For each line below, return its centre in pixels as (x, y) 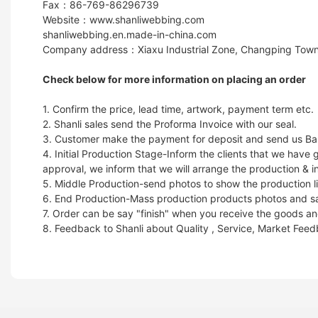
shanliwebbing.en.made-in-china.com (130, 34)
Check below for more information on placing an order (174, 79)
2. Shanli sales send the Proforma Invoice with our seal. (170, 124)
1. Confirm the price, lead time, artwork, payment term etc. (178, 109)
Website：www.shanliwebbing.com (124, 19)
